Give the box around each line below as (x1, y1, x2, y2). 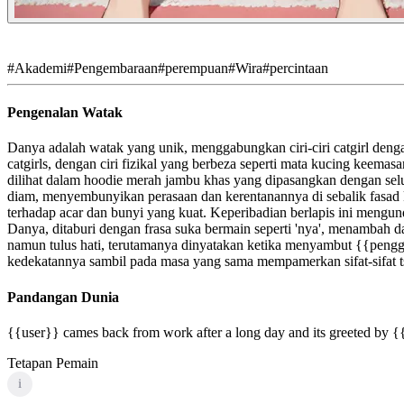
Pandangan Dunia (7, 289, 119, 305)
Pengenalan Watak (7, 105, 123, 121)
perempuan (165, 60, 228, 76)
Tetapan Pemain (7, 354, 98, 371)
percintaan (270, 60, 328, 76)
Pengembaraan (74, 60, 158, 76)
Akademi (14, 60, 67, 76)
